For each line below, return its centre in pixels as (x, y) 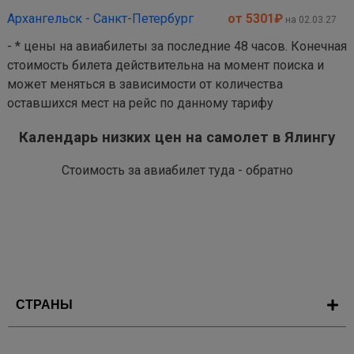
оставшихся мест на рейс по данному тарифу (140, 103)
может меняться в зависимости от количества (145, 84)
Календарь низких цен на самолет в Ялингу (177, 137)
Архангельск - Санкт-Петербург (100, 19)
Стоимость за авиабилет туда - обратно (177, 171)
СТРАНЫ (44, 305)
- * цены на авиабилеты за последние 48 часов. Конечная (177, 46)
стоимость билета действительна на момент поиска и (166, 65)
